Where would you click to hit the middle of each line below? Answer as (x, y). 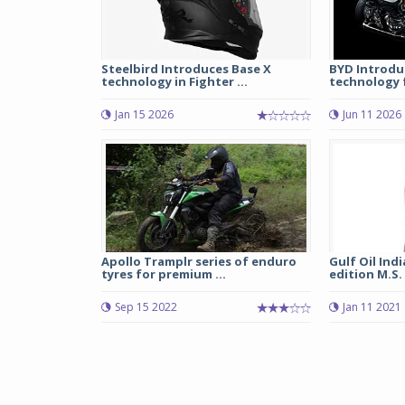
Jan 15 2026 (144, 114)
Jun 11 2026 (372, 114)
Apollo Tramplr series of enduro (199, 261)
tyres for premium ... (164, 274)
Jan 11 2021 (372, 307)
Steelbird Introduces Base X (186, 69)
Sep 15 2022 (146, 307)
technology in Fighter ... (174, 81)
